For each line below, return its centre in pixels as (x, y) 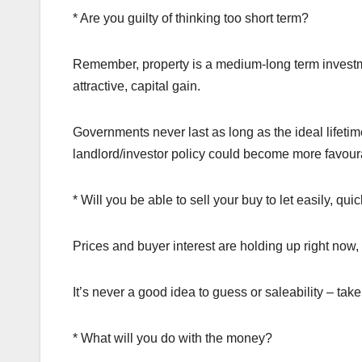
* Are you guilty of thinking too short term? (191, 18)
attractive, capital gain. (137, 86)
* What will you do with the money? (173, 338)
